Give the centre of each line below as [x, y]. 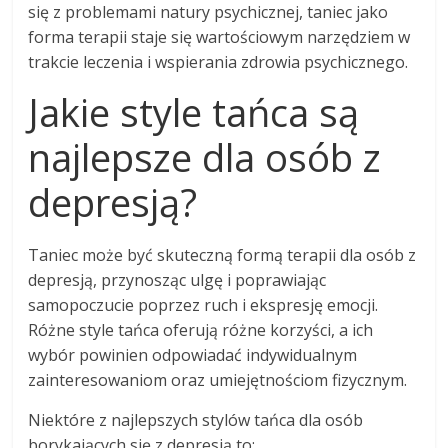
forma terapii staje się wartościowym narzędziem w [219, 37]
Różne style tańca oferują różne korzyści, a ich [201, 330]
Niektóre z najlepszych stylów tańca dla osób [196, 420]
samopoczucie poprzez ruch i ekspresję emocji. [203, 305]
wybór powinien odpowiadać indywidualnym [193, 355]
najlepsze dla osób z [205, 157]
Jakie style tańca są [194, 112]
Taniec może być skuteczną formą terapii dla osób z [222, 255]
